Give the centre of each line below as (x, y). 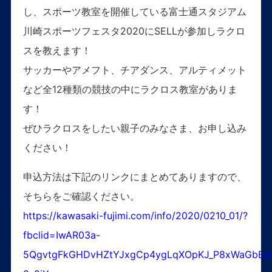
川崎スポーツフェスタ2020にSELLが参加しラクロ (134, 31)
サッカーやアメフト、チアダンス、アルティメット (134, 70)
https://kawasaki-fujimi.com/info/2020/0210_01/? (135, 216)
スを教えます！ (57, 51)
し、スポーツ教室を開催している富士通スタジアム (134, 12)
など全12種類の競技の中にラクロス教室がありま (130, 90)
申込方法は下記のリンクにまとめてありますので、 (134, 177)
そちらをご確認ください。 (81, 196)
